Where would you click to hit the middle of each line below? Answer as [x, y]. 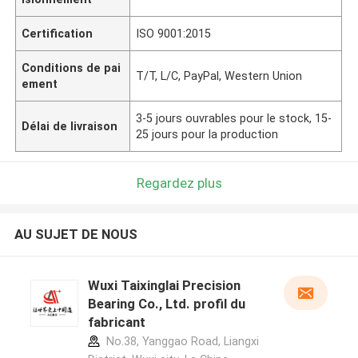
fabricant [116, 322]
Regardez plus [179, 183]
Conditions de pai [72, 68]
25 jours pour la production [207, 134]
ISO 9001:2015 [174, 33]
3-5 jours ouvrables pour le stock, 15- [234, 118]
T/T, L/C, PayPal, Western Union [219, 76]
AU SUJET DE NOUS [76, 235]
